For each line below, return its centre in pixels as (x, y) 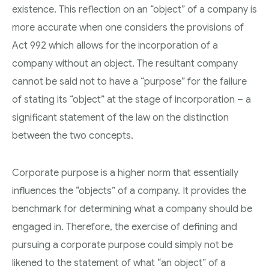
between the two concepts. (73, 135)
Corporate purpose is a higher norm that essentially (125, 173)
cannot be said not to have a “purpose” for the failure (129, 81)
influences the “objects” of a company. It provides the (129, 191)
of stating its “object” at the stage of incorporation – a (131, 99)
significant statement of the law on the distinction (120, 117)
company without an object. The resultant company (125, 63)
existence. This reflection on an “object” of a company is (134, 9)
